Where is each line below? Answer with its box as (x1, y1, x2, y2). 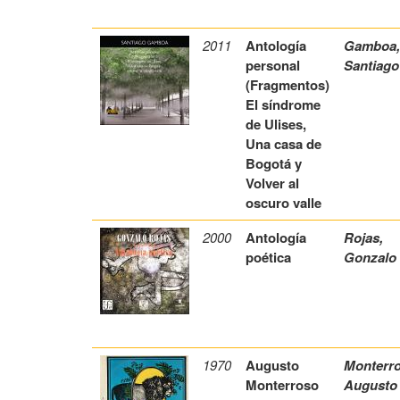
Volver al (246, 173, 299, 194)
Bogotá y (246, 154, 302, 174)
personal (246, 55, 300, 76)
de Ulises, (246, 114, 306, 135)
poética (246, 247, 291, 268)
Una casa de (246, 134, 321, 154)
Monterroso (246, 375, 319, 396)
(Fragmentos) (246, 75, 329, 96)
